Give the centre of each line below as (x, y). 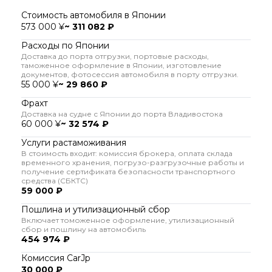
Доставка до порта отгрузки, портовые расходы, (115, 56)
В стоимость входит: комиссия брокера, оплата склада (127, 154)
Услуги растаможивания (74, 143)
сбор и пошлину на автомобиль (83, 229)
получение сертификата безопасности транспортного (128, 172)
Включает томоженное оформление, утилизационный (128, 220)
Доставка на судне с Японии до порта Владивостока (122, 114)
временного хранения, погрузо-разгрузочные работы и (133, 163)
